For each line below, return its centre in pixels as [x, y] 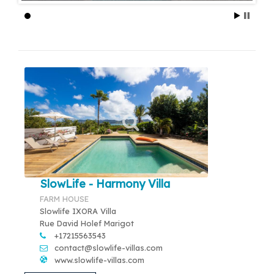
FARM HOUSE [64, 198]
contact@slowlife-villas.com [109, 247]
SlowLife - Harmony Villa [105, 183]
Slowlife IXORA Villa [78, 211]
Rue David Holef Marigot [87, 223]
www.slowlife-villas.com [99, 260]
